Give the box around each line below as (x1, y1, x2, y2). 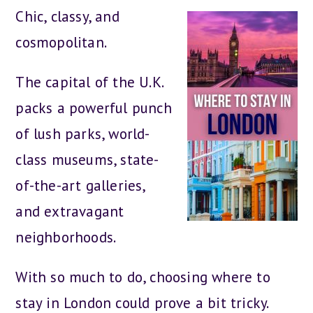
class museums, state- (15, 150, 159, 169)
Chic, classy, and (15, 7, 119, 26)
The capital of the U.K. (15, 73, 163, 92)
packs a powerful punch (15, 99, 172, 117)
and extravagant (15, 202, 124, 221)
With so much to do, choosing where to (15, 268, 270, 286)
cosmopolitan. (15, 33, 108, 52)
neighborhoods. (15, 228, 117, 247)
